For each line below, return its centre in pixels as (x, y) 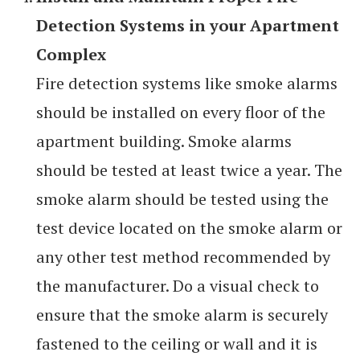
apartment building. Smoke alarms (164, 141)
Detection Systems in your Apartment (188, 26)
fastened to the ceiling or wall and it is (177, 344)
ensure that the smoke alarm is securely (182, 315)
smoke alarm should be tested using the (182, 199)
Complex (71, 55)
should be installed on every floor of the (181, 112)
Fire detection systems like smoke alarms (187, 84)
